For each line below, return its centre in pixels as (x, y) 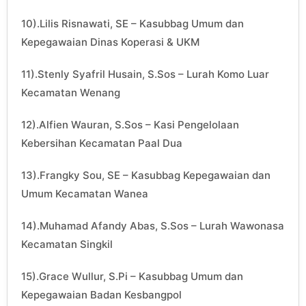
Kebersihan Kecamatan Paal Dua (102, 143)
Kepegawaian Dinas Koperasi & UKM (110, 42)
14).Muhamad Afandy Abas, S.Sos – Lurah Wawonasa (153, 226)
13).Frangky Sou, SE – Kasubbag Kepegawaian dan (146, 176)
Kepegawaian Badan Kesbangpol (101, 295)
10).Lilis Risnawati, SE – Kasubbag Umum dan (133, 24)
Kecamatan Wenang (71, 93)
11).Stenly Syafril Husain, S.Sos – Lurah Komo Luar (145, 74)
